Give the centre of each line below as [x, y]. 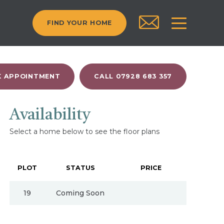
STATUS [80, 168]
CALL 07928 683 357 [133, 76]
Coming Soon [80, 193]
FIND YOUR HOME [79, 23]
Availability [50, 116]
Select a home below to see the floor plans [84, 132]
